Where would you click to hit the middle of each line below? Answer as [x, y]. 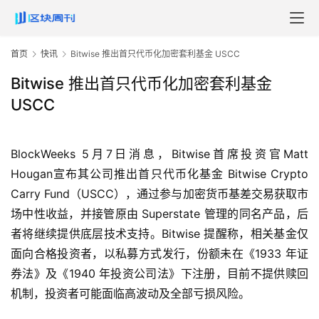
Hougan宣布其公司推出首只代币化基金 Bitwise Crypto [159, 174]
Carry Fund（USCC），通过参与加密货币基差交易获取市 [159, 194]
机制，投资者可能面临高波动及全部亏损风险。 [130, 294]
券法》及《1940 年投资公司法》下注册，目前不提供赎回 [159, 274]
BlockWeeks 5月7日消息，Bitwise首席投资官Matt [159, 154]
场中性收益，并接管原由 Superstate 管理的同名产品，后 [159, 214]
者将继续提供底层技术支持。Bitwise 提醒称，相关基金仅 [159, 234]
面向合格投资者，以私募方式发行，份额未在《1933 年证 [159, 254]
